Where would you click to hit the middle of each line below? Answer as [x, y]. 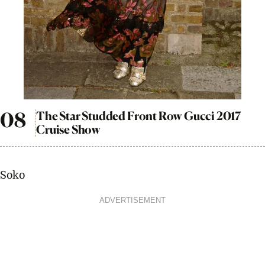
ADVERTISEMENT [132, 200]
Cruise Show [69, 129]
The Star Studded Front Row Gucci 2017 [138, 116]
